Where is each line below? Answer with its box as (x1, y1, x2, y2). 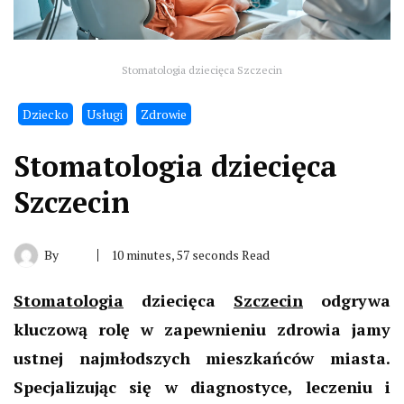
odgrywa (303, 289, 390, 311)
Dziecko (23, 105, 69, 123)
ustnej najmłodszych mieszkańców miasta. (14, 346, 390, 369)
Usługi (87, 105, 123, 123)
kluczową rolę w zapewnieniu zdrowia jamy (14, 317, 390, 340)
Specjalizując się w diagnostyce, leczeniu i (14, 375, 390, 398)
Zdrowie (141, 105, 187, 123)
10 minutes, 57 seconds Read (111, 245, 270, 263)
